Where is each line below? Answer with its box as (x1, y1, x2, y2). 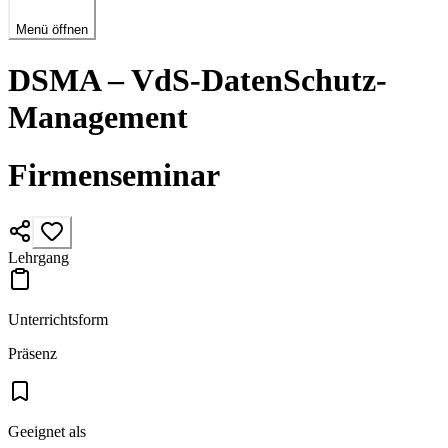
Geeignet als (8, 422, 86, 440)
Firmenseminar (8, 157, 220, 194)
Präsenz (8, 344, 57, 362)
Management (8, 98, 188, 135)
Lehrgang (8, 248, 69, 266)
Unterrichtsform (8, 310, 108, 328)
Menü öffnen (16, 22, 88, 38)
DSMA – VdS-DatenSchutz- (8, 61, 387, 98)
